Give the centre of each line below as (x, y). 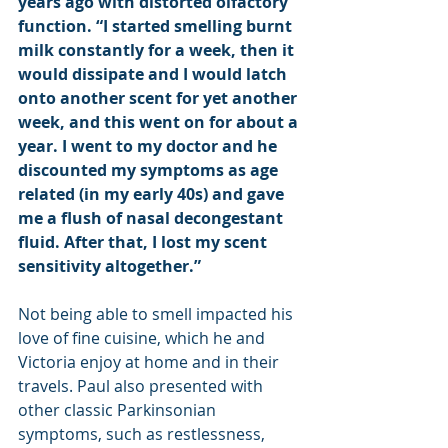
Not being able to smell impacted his (157, 313)
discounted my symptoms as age (150, 169)
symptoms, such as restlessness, (143, 433)
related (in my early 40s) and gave (153, 193)
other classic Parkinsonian (119, 409)
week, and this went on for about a (160, 121)
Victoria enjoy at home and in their (150, 361)
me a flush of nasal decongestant (152, 217)
